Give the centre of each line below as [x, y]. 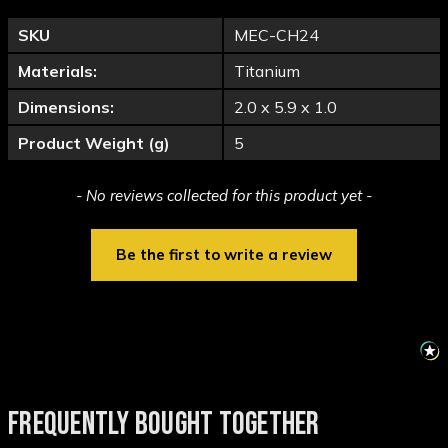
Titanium [267, 71]
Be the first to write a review [224, 255]
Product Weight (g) [94, 143]
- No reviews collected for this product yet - [224, 196]
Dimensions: [66, 107]
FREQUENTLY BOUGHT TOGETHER [164, 425]
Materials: [57, 71]
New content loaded [74, 192]
